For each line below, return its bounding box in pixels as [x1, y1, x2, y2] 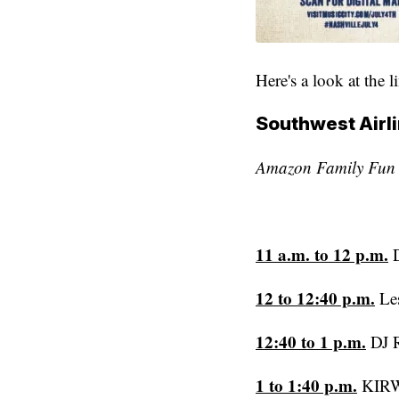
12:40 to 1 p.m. [256, 329, 366, 354]
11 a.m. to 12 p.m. [256, 241, 388, 266]
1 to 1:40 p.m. [256, 372, 357, 397]
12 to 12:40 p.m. [256, 285, 375, 310]
